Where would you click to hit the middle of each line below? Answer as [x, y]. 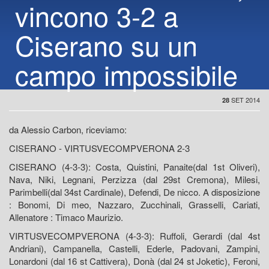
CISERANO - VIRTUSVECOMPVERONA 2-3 [99, 148]
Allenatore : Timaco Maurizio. [66, 217]
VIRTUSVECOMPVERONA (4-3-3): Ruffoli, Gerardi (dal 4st [134, 236]
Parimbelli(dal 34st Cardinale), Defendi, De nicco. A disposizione [134, 192]
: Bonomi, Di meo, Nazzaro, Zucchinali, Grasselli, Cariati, [134, 205]
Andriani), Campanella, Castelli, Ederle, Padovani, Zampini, [134, 249]
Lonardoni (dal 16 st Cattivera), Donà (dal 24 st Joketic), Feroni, [134, 261]
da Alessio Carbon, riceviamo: [68, 130]
